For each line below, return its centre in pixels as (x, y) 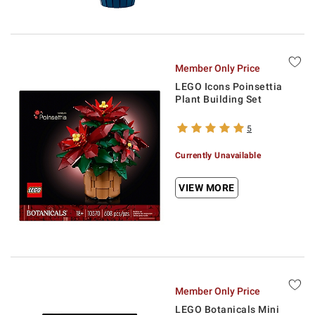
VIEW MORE (207, 188)
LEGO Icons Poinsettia (229, 86)
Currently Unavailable (218, 155)
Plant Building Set (218, 99)
